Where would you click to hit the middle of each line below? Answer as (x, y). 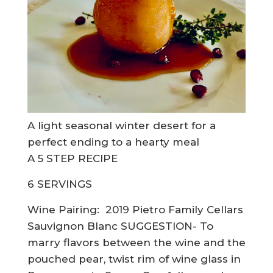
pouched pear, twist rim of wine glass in (134, 259)
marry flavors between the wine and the (136, 243)
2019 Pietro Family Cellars (174, 210)
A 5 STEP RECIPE (72, 159)
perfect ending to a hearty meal (113, 142)
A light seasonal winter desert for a (121, 126)
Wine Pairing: (66, 210)
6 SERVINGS (59, 184)
